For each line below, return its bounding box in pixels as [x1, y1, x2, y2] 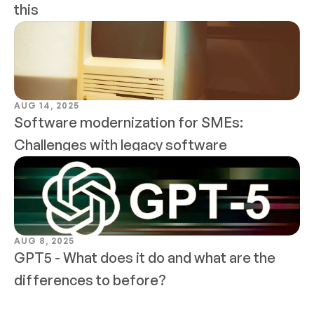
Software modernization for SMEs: [14, 114, 243, 131]
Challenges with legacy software [14, 136, 227, 153]
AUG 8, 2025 [14, 235, 74, 246]
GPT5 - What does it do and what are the [14, 249, 275, 266]
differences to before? [14, 271, 166, 289]
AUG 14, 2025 [14, 100, 79, 111]
